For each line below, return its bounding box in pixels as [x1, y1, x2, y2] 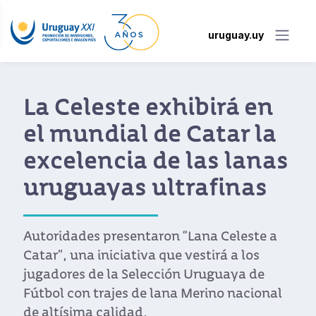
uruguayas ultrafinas [23, 178, 267, 202]
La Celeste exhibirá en [23, 98, 274, 121]
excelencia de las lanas [23, 152, 288, 175]
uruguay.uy [208, 28, 264, 41]
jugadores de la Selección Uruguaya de [23, 269, 265, 283]
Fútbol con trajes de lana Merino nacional [23, 288, 282, 302]
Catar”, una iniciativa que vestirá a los [23, 250, 260, 264]
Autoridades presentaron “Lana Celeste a [23, 231, 277, 245]
